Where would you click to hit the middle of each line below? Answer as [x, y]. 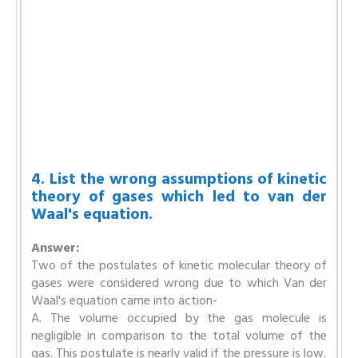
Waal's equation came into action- [124, 300]
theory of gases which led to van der [179, 197]
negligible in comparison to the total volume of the [179, 336]
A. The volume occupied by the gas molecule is [179, 318]
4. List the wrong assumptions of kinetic [179, 179]
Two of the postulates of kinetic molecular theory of [179, 265]
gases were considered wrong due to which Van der [179, 283]
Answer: [55, 248]
